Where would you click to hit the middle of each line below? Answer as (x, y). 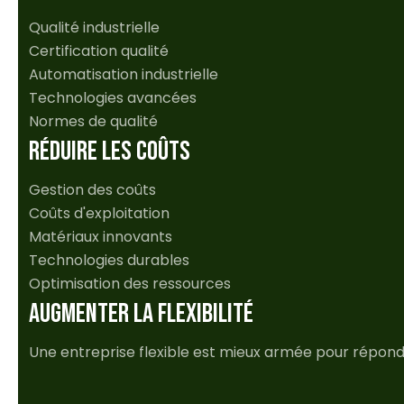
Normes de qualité (93, 122)
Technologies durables (109, 261)
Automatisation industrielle (124, 75)
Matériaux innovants (101, 237)
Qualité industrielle (94, 28)
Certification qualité (99, 51)
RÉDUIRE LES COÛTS (110, 152)
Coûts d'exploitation (99, 214)
